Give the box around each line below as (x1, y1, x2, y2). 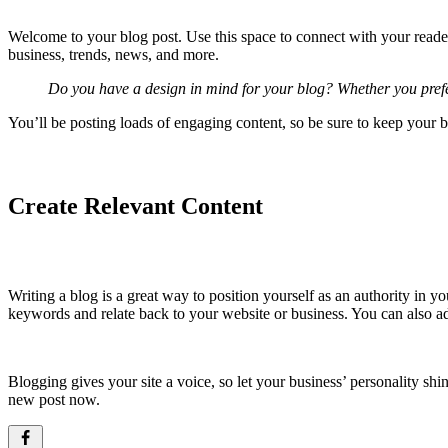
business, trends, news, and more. (8, 46, 219, 64)
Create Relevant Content (8, 192, 263, 219)
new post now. (8, 390, 100, 408)
